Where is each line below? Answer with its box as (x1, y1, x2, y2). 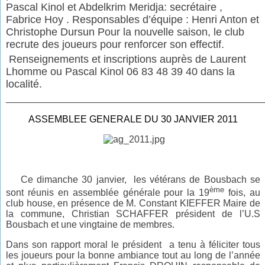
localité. (6, 77, 43, 90)
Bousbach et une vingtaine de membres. (6, 219, 175, 230)
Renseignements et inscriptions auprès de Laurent (6, 53, 247, 65)
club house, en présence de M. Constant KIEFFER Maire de (6, 198, 260, 209)
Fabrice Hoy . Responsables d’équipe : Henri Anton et (6, 13, 260, 25)
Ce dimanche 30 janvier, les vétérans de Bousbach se (17, 174, 260, 185)
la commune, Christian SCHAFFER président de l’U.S (6, 209, 260, 219)
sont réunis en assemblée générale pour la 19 (6, 188, 210, 198)
